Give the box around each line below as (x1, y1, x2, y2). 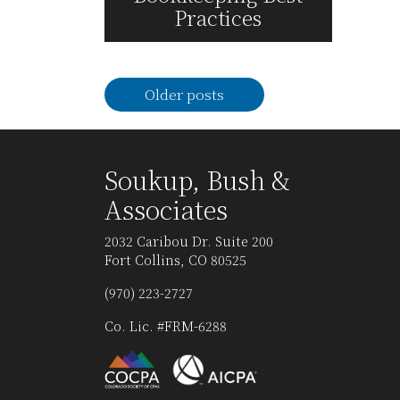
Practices (174, 2, 262, 31)
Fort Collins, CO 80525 (104, 250, 246, 270)
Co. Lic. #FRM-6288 (104, 316, 227, 336)
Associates (104, 191, 228, 228)
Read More (179, 49, 256, 71)
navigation (104, 91, 178, 112)
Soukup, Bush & (104, 162, 290, 198)
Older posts (144, 84, 224, 105)
